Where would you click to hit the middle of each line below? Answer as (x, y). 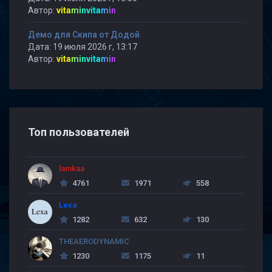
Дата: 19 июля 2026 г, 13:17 (83, 47)
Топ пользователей (79, 132)
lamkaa (72, 168)
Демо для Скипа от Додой (84, 35)
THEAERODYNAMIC (94, 241)
